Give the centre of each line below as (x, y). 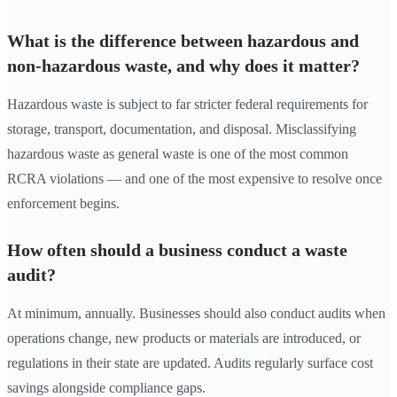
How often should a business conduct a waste (177, 249)
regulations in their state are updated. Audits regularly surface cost (190, 362)
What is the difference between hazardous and (183, 40)
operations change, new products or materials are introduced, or (184, 338)
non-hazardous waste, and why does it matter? (183, 65)
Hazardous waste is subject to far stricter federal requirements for (187, 104)
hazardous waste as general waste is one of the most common (178, 153)
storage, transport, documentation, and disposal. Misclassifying (182, 128)
